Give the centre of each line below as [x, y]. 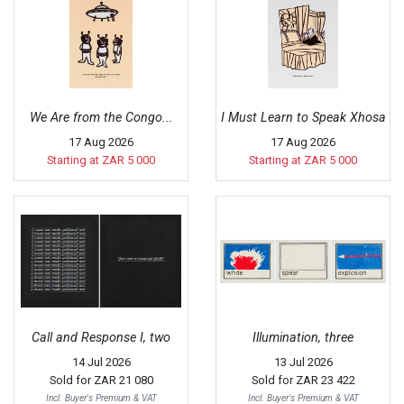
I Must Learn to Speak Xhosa [303, 117]
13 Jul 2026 [303, 362]
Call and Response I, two [101, 337]
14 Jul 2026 [101, 362]
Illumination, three [303, 337]
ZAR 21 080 [123, 380]
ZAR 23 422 [325, 380]
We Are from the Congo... [101, 117]
